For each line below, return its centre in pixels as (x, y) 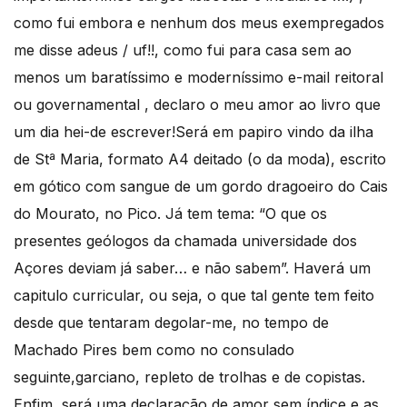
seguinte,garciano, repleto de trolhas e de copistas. (189, 377)
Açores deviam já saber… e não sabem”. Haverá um (192, 268)
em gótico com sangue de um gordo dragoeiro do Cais (201, 186)
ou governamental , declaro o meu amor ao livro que (197, 104)
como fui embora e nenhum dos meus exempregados (199, 23)
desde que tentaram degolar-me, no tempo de (171, 323)
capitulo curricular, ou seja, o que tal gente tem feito (194, 295)
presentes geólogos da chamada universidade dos (185, 241)
